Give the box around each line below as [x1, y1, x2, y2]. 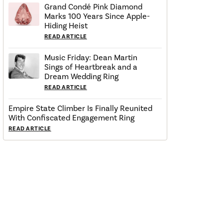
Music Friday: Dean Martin [44, 53, 137, 63]
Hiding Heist [44, 21, 88, 31]
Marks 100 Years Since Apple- [44, 11, 150, 22]
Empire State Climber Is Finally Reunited [8, 104, 152, 114]
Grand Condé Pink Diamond [44, 2, 142, 12]
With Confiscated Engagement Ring [8, 113, 134, 123]
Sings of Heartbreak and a [44, 62, 137, 73]
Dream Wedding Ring [44, 72, 118, 82]
